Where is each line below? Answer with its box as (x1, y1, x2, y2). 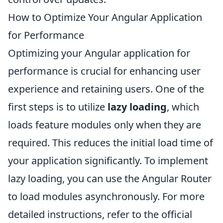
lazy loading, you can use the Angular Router (8, 171, 212, 185)
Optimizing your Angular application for (8, 46, 190, 60)
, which (167, 100, 199, 113)
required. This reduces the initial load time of (8, 135, 213, 149)
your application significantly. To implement (8, 153, 208, 167)
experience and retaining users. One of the (8, 82, 204, 96)
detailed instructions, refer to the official (8, 207, 192, 221)
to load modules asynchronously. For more (8, 189, 205, 203)
